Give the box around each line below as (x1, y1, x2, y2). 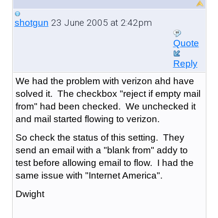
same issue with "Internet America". (15, 170, 163, 181)
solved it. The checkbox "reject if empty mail (15, 88, 200, 99)
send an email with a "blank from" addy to (15, 145, 188, 155)
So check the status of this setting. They (15, 132, 184, 143)
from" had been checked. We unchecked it (15, 101, 196, 111)
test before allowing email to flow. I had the (15, 157, 194, 168)
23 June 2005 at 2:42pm (48, 17, 152, 28)
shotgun (14, 17, 49, 28)
